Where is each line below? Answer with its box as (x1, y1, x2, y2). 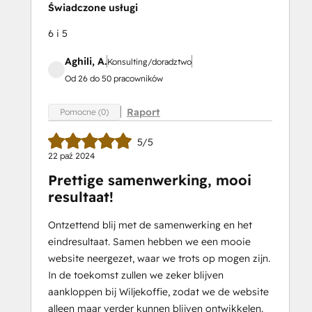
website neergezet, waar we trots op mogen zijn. (48, 252, 270, 265)
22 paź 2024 (48, 150, 95, 162)
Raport (127, 105, 160, 118)
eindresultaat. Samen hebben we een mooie (48, 235, 251, 249)
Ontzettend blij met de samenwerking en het (48, 219, 252, 232)
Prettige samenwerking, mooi (48, 171, 251, 189)
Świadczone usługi (48, 1, 138, 14)
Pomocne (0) (60, 107, 109, 118)
